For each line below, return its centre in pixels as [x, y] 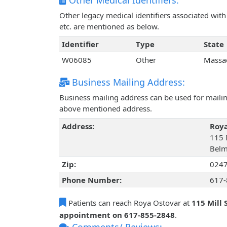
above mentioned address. [106, 109]
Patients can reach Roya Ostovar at [129, 203]
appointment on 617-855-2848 [117, 215]
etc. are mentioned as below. [109, 27]
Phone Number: [91, 180]
